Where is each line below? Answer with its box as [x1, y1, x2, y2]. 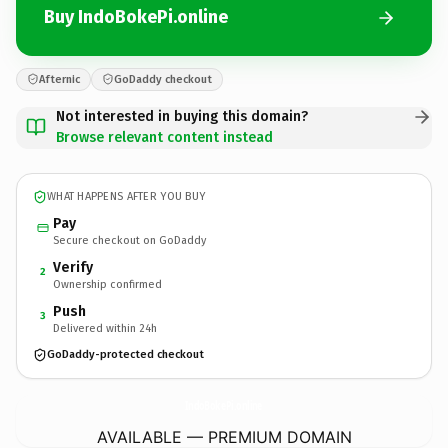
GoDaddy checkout [114, 72, 212, 86]
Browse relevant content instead [56, 128, 273, 146]
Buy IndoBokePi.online [44, 6, 228, 28]
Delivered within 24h [53, 321, 157, 335]
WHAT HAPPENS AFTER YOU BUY [47, 190, 206, 203]
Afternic [39, 72, 80, 86]
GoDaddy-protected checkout [47, 348, 204, 361]
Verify [53, 258, 93, 276]
